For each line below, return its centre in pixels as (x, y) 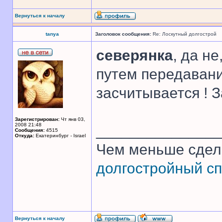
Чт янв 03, (72, 119)
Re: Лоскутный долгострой (184, 34)
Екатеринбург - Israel (60, 136)
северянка (135, 55)
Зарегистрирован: (37, 119)
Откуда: (25, 136)
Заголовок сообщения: (123, 34)
